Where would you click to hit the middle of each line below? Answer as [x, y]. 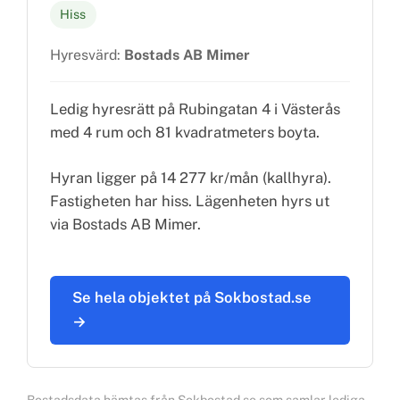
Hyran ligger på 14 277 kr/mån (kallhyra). [190, 177]
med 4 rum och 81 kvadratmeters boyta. [184, 132]
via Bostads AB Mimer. [125, 224]
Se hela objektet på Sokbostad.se [192, 298]
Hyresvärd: [87, 54]
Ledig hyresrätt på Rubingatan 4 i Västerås [195, 108]
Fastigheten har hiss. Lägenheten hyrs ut [189, 200]
